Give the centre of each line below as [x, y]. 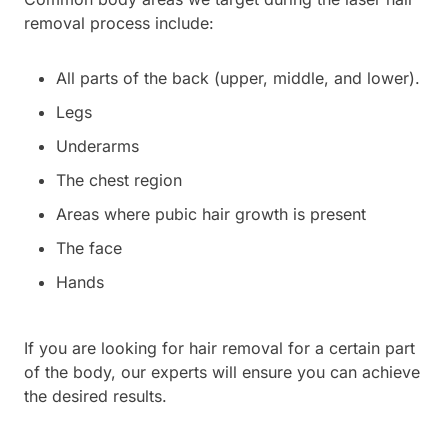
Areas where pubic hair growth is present [211, 214]
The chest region [119, 180]
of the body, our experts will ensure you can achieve [222, 372]
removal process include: [119, 23]
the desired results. [95, 396]
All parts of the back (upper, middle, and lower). [238, 78]
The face [89, 248]
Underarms [97, 146]
